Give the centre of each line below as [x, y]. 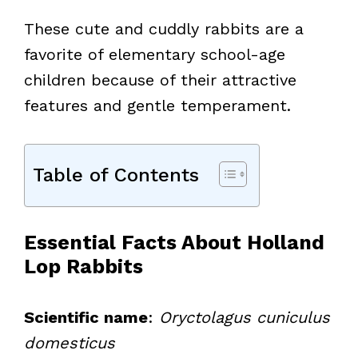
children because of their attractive [160, 80]
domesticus [70, 342]
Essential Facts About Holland [174, 242]
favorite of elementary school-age [155, 54]
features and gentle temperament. [157, 105]
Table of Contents [116, 175]
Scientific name [86, 317]
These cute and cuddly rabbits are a [164, 28]
